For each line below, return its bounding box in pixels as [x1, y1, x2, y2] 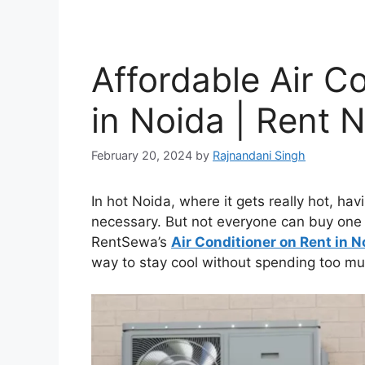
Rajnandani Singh [213, 148, 306, 163]
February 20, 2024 [91, 148, 192, 163]
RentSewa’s [91, 234, 171, 251]
